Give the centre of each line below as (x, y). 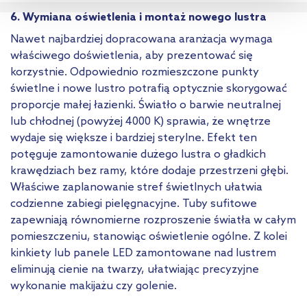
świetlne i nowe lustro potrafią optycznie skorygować (149, 88)
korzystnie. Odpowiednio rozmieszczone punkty (135, 72)
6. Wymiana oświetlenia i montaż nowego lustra (138, 17)
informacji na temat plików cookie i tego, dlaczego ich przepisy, (152, 9)
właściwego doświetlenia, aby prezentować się (132, 56)
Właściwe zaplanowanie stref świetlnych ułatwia (136, 187)
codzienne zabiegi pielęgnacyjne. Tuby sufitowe (134, 204)
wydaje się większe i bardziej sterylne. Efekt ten (134, 138)
